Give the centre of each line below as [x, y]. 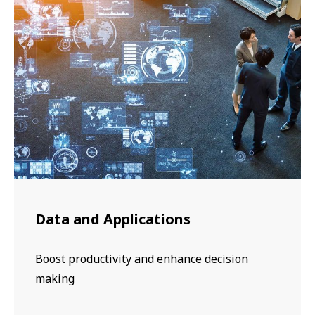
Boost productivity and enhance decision [142, 259]
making [55, 279]
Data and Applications [113, 219]
